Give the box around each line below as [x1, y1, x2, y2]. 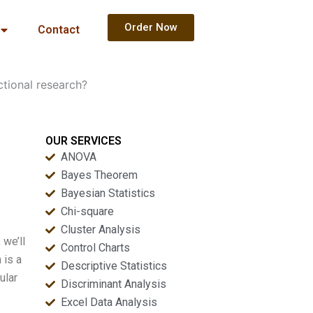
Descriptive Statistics [61, 259, 168, 272]
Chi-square [61, 205, 115, 218]
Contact [37, 23, 80, 36]
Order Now [124, 21, 177, 34]
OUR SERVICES [45, 134, 122, 147]
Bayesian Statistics [61, 187, 156, 200]
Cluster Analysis [61, 223, 141, 236]
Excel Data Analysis [61, 296, 158, 309]
